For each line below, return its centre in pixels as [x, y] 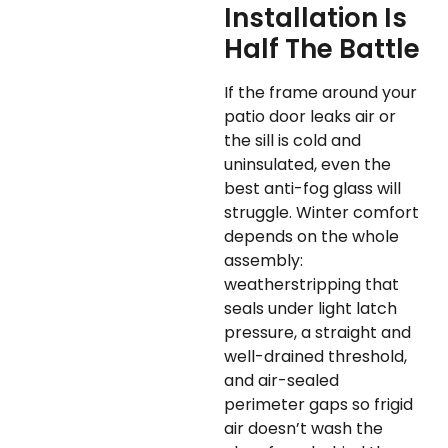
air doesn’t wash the [303, 429]
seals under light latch [310, 309]
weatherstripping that [311, 285]
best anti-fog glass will [312, 189]
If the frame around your [320, 93]
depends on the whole [311, 237]
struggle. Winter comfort [321, 213]
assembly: [263, 261]
